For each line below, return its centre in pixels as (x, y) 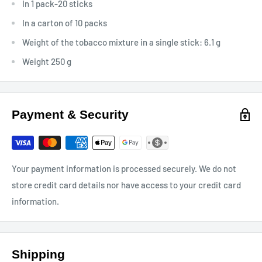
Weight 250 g (47, 62)
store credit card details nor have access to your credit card (126, 185)
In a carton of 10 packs (65, 23)
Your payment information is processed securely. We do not (124, 169)
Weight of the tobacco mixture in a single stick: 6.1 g (121, 42)
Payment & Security (70, 115)
